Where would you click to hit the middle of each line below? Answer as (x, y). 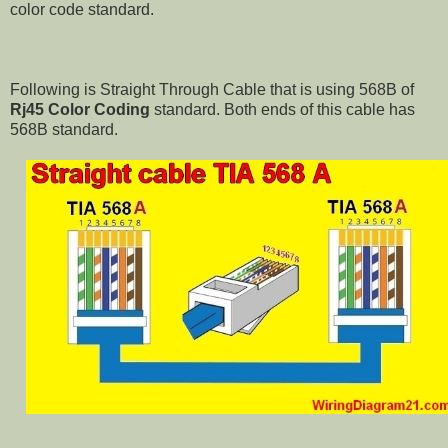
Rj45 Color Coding (80, 110)
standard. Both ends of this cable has (282, 110)
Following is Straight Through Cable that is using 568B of (212, 90)
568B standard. (64, 130)
